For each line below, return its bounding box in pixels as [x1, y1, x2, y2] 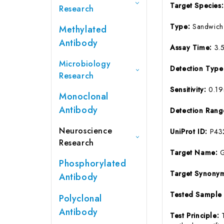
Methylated [59, 22, 107, 36]
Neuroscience [59, 124, 112, 136]
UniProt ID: [170, 126, 210, 136]
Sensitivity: [170, 84, 209, 94]
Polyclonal [59, 191, 102, 205]
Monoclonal [59, 89, 108, 103]
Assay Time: [170, 42, 214, 52]
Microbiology [59, 57, 111, 69]
